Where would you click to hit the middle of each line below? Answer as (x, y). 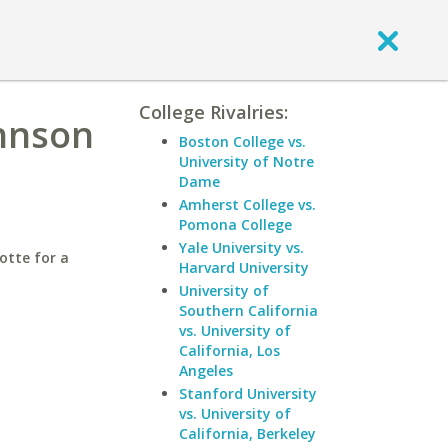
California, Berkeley (247, 433)
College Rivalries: (213, 112)
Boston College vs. (242, 141)
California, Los (229, 350)
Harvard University (244, 267)
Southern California (248, 310)
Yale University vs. (241, 247)
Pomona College (235, 224)
